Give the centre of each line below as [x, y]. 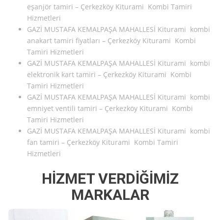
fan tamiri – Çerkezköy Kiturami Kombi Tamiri [103, 142]
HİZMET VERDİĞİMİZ [110, 179]
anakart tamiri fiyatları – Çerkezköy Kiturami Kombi [111, 41]
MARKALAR [110, 195]
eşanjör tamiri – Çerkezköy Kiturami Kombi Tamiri [110, 7]
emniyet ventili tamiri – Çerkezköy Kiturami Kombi [110, 109]
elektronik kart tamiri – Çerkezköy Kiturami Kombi [109, 75]
